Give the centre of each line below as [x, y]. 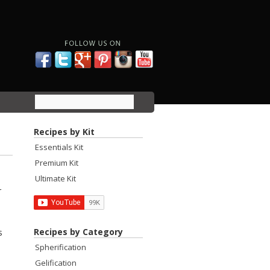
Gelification [56, 263]
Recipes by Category [78, 232]
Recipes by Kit [64, 132]
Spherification [61, 247]
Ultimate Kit [55, 178]
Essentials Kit [59, 147]
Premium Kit [57, 163]
